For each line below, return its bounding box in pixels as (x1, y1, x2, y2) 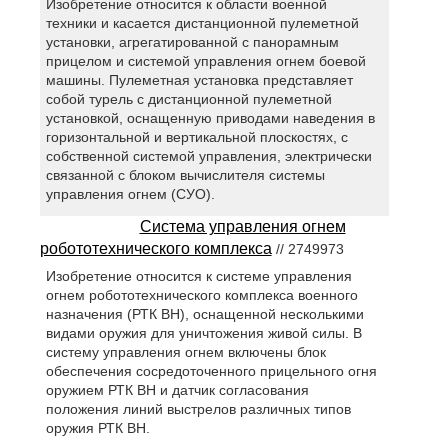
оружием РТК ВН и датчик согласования (46, 381, 310, 398)
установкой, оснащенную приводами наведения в (46, 109, 376, 126)
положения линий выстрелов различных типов (46, 400, 352, 417)
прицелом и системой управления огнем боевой (46, 52, 367, 69)
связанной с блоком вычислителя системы (46, 166, 326, 183)
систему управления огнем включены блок (46, 343, 327, 360)
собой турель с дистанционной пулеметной (46, 90, 333, 107)
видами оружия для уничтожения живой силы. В (46, 324, 363, 341)
